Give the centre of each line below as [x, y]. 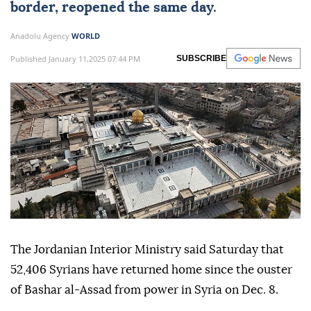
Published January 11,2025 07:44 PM [75, 58]
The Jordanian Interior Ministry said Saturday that [147, 250]
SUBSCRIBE [201, 58]
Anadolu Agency [41, 36]
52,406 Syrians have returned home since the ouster [151, 270]
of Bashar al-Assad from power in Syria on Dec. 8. [144, 290]
